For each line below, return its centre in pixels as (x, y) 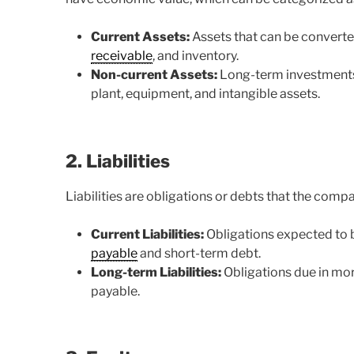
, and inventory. (196, 56)
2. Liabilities (118, 161)
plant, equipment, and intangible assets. (206, 94)
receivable (122, 56)
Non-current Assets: (154, 75)
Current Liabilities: (148, 234)
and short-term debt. (200, 253)
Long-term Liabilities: (156, 272)
